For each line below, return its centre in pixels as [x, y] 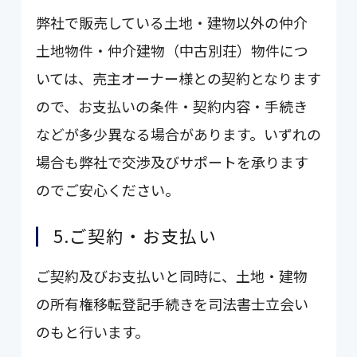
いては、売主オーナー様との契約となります [179, 78]
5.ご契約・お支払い [135, 236]
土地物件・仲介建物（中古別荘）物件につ [173, 51]
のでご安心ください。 [108, 190]
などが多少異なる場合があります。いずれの [179, 134]
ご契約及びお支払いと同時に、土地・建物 [172, 276]
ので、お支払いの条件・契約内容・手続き [172, 106]
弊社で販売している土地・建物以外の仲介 [172, 23]
